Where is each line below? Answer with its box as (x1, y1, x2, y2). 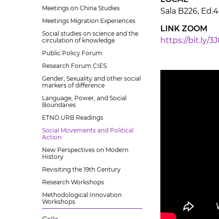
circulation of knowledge (42, 37, 115, 44)
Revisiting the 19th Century (42, 166, 121, 173)
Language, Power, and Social (42, 94, 127, 102)
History (42, 153, 64, 160)
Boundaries (42, 101, 76, 109)
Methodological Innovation (42, 191, 122, 198)
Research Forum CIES (42, 62, 107, 69)
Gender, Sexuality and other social (42, 75, 141, 82)
